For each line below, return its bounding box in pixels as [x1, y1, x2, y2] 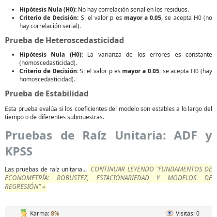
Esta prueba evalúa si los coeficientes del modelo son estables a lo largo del [5, 104, 212, 113]
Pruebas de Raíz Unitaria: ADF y [5, 126, 212, 143]
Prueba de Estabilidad [5, 88, 89, 99]
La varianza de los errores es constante [82, 50, 213, 59]
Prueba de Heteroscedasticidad [5, 34, 124, 46]
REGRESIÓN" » [5, 182, 45, 191]
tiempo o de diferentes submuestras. [5, 112, 104, 121]
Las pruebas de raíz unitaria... [5, 165, 89, 173]
